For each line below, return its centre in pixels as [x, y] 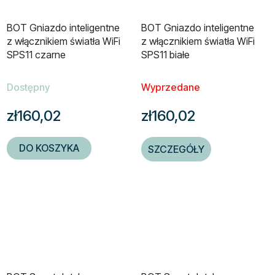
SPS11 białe [165, 55]
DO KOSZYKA [49, 148]
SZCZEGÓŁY [176, 149]
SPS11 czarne [36, 55]
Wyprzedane [171, 87]
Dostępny [28, 87]
